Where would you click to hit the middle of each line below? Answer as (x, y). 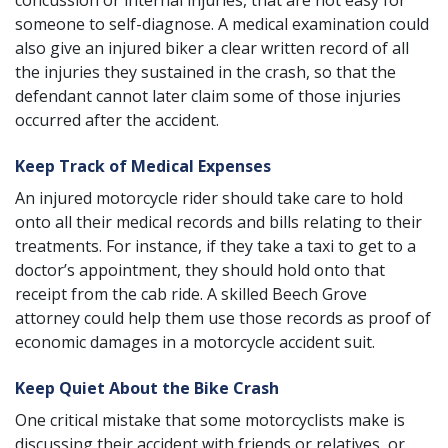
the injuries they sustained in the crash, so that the (205, 72)
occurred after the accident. (117, 120)
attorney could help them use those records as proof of (223, 318)
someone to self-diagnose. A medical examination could (222, 24)
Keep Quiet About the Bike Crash (147, 388)
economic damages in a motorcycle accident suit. (195, 342)
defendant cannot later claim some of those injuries (208, 96)
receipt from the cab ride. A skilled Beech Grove (191, 294)
